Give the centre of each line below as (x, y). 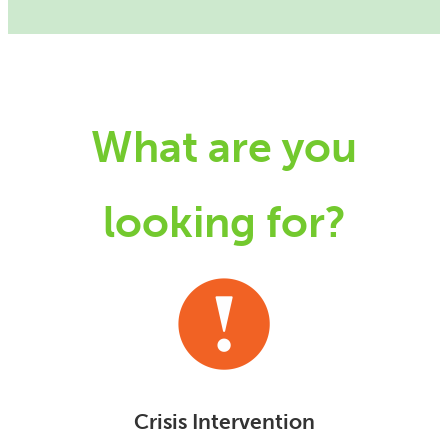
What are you (224, 146)
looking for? (224, 221)
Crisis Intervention (224, 422)
